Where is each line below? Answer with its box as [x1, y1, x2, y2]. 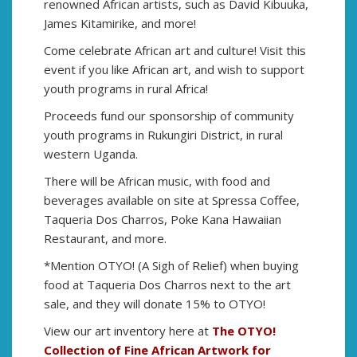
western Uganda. [44, 146, 138, 162]
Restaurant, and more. [44, 230, 170, 246]
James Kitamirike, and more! [44, 15, 196, 31]
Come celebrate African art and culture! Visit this [44, 42, 306, 58]
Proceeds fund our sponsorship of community [44, 108, 294, 124]
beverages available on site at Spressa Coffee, [44, 192, 300, 208]
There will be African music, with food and [44, 173, 270, 189]
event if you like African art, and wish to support [44, 61, 304, 77]
